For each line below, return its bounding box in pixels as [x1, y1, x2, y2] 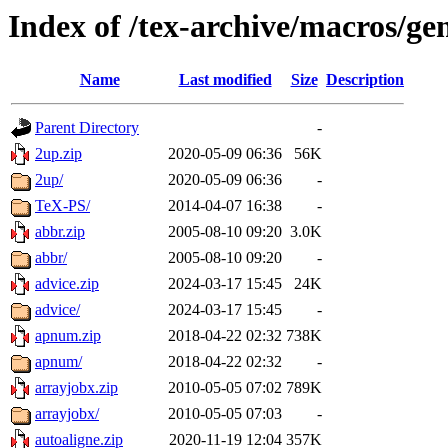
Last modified [178, 71, 272, 89]
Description [326, 71, 404, 89]
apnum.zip [35, 327, 101, 345]
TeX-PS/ [35, 197, 90, 215]
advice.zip [35, 275, 99, 293]
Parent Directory [35, 119, 139, 137]
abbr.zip [35, 223, 85, 241]
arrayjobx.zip [35, 379, 118, 397]
